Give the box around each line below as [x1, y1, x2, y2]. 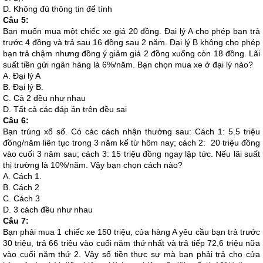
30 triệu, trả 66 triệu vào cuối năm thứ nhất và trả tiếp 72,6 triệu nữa [3, 238, 260, 248]
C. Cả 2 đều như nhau [3, 93, 86, 103]
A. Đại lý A [3, 71, 41, 80]
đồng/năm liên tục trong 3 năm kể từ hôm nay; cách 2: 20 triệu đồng [3, 138, 260, 147]
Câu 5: [3, 15, 29, 25]
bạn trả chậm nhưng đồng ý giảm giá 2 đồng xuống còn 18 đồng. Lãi [3, 49, 260, 58]
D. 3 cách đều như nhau [3, 205, 93, 214]
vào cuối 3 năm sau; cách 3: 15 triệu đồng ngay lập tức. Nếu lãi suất [3, 149, 260, 159]
